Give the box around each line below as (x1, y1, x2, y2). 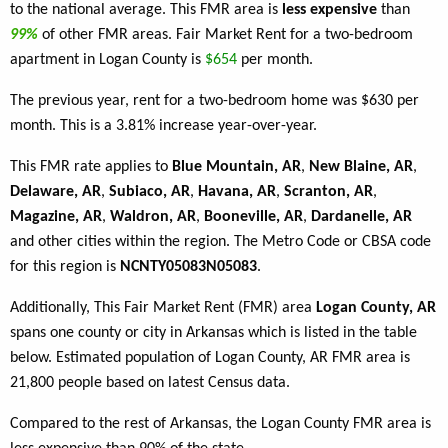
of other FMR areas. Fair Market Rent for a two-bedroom (42, 27, 413, 44)
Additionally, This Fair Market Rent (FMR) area (10, 300, 316, 317)
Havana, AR (198, 184, 276, 201)
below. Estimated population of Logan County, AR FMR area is (10, 350, 410, 367)
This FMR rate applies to (10, 159, 172, 176)
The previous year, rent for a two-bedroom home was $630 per (10, 93, 419, 110)
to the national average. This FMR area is (10, 2, 282, 19)
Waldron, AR (110, 209, 196, 226)
